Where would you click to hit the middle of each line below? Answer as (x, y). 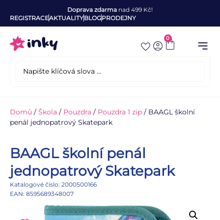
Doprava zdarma (92, 10)
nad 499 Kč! (135, 10)
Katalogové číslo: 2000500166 (53, 184)
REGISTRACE (29, 18)
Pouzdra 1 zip (120, 112)
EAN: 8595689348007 (42, 194)
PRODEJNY (119, 18)
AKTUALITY (66, 18)
